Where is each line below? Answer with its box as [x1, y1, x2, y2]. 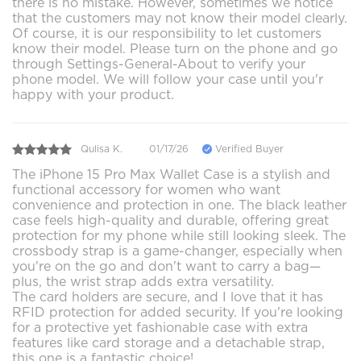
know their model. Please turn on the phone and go [12, 40, 338, 56]
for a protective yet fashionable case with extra [12, 319, 308, 335]
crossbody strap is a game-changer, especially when [12, 243, 342, 259]
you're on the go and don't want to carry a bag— [12, 258, 321, 274]
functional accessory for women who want [12, 181, 280, 197]
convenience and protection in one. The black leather [12, 197, 346, 213]
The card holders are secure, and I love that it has [12, 288, 323, 305]
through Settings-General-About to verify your [12, 56, 305, 72]
